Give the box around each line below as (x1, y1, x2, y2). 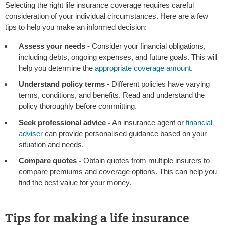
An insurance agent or (110, 118, 186, 127)
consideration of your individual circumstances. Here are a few (5, 12, 208, 21)
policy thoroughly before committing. (19, 102, 137, 111)
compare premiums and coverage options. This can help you (19, 167, 217, 176)
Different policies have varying (109, 80, 210, 89)
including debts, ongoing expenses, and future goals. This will (19, 53, 217, 62)
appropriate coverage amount (95, 64, 191, 73)
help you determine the (19, 64, 95, 73)
